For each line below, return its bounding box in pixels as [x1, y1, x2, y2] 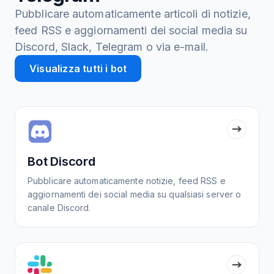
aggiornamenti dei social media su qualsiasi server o [28, 189, 242, 199]
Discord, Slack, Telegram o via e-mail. [15, 40, 209, 53]
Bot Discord [28, 154, 95, 169]
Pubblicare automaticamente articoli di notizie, [15, 7, 251, 20]
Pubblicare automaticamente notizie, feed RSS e [28, 176, 226, 186]
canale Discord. [28, 202, 91, 213]
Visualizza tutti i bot [29, 62, 127, 75]
